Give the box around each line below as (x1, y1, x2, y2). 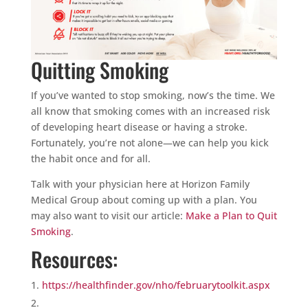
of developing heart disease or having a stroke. (30, 120, 247, 133)
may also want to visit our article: (30, 208, 186, 222)
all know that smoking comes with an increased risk (30, 104, 270, 118)
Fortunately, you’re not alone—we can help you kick (30, 135, 269, 149)
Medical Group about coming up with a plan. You (30, 192, 257, 206)
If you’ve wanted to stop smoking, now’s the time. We (30, 88, 275, 102)
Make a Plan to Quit (185, 208, 277, 222)
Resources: (30, 243, 118, 274)
